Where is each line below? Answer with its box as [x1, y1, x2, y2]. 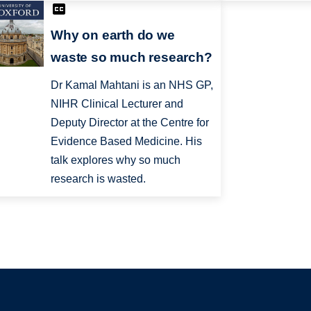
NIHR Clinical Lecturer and [51, 97, 184, 110]
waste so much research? [51, 49, 212, 65]
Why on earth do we [51, 27, 175, 42]
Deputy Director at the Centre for [51, 116, 210, 128]
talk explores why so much [51, 153, 181, 166]
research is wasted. [51, 172, 146, 185]
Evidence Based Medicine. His [51, 135, 203, 147]
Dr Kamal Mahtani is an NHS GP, [51, 78, 214, 91]
